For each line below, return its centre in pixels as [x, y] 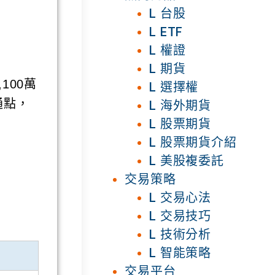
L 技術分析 [180, 234]
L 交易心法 [180, 197]
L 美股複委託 [187, 161]
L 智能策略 [180, 253]
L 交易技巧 [180, 216]
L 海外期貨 [180, 105]
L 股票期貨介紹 [193, 142]
